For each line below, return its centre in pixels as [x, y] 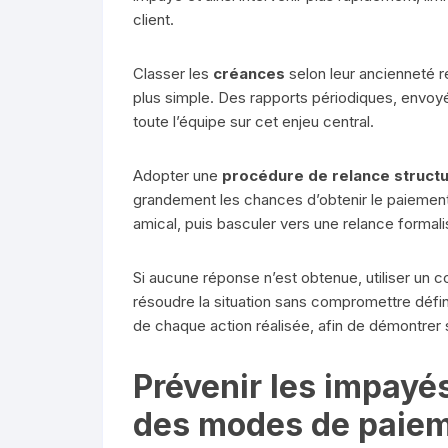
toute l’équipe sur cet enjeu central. [253, 121]
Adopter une [177, 175]
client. [153, 19]
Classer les [173, 73]
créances [249, 73]
